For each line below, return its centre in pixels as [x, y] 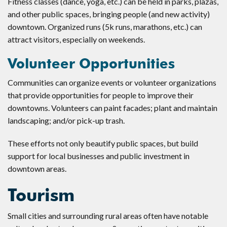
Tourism [41, 195]
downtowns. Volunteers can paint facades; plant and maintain [112, 107]
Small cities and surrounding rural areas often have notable [108, 215]
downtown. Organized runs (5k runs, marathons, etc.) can [105, 26]
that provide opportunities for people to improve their [101, 95]
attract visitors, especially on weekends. [76, 39]
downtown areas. [37, 168]
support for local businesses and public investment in [99, 156]
